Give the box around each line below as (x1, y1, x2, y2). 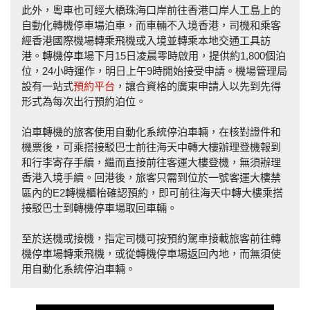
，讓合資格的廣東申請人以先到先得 (115, 80, 281, 92)
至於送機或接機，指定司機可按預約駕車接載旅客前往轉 (21, 232, 281, 244)
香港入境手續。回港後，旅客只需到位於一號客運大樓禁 (21, 172, 281, 183)
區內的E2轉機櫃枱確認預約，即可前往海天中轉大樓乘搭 (21, 187, 283, 199)
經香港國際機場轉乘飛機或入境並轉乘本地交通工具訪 (21, 35, 271, 46)
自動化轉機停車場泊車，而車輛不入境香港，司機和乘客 (21, 19, 281, 31)
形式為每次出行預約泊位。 (21, 95, 146, 107)
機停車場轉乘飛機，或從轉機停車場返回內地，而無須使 (21, 248, 281, 259)
